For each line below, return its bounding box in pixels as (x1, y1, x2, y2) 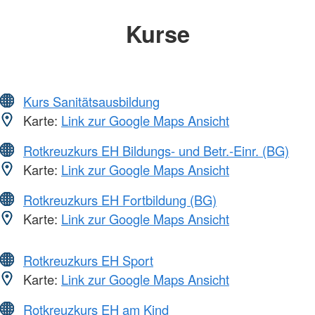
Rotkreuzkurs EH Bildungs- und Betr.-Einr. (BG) (23, 141, 289, 160)
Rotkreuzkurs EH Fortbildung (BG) (23, 191, 217, 210)
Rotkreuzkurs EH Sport (23, 251, 153, 270)
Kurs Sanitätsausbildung (23, 92, 160, 111)
